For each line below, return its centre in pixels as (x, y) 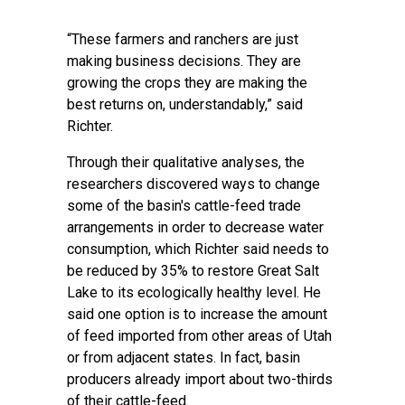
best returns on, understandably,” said (185, 104)
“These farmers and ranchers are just (183, 39)
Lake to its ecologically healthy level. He (194, 292)
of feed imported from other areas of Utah (199, 336)
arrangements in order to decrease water (195, 227)
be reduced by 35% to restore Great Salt (193, 271)
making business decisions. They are (184, 61)
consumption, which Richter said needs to (198, 249)
